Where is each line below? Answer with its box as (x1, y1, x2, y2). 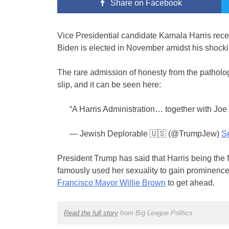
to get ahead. (166, 178, 215, 188)
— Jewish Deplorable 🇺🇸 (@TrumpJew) (70, 129, 221, 139)
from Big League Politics (118, 209, 193, 217)
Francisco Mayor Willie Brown (57, 178, 166, 188)
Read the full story (63, 209, 118, 217)
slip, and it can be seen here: (57, 80, 161, 89)
